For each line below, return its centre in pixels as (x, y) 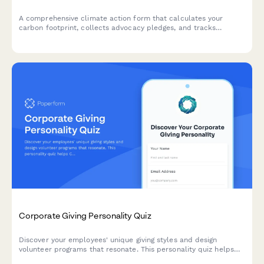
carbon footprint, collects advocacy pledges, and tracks (118, 28)
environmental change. (58, 47)
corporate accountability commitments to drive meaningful (122, 37)
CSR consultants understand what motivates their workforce (125, 258)
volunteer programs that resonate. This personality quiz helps (126, 249)
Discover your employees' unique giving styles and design (118, 240)
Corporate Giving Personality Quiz (85, 215)
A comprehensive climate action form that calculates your (121, 18)
